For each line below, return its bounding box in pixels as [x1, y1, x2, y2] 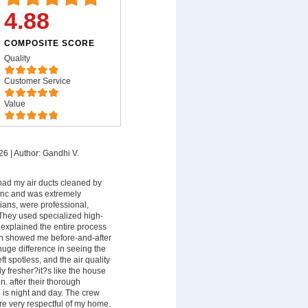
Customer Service [3, 76, 71, 86]
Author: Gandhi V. [13, 148, 79, 158]
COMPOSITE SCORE [3, 38, 95, 48]
